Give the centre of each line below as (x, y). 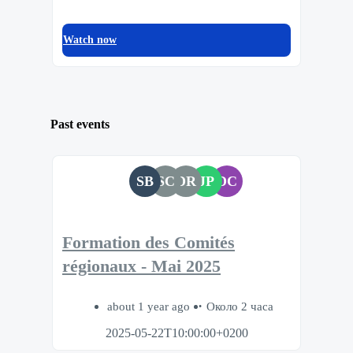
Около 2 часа (240, 306)
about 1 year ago (150, 306)
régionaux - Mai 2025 (141, 267)
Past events (80, 124)
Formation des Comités (149, 243)
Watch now (90, 39)
